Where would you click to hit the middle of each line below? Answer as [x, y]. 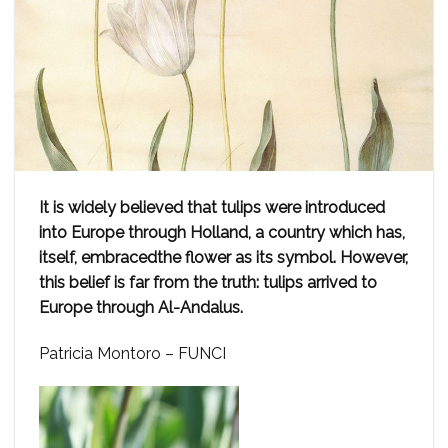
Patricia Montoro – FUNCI [132, 353]
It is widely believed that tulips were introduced [212, 207]
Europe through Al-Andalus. [141, 307]
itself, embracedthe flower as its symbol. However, [223, 257]
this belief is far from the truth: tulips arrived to [208, 282]
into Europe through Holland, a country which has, [222, 232]
